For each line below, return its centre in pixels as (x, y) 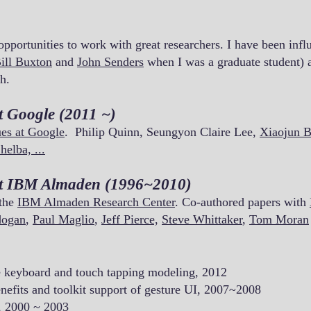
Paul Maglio (64, 219)
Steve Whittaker (202, 219)
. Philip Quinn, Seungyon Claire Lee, (162, 132)
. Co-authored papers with (242, 202)
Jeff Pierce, (130, 219)
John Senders (110, 62)
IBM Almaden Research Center (96, 202)
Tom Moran (279, 219)
